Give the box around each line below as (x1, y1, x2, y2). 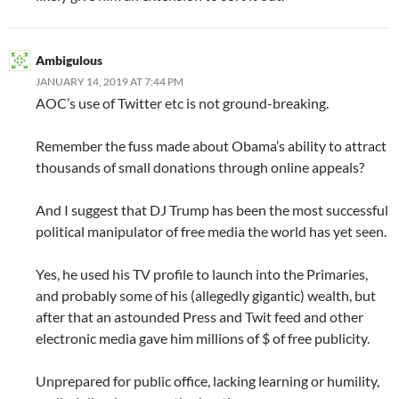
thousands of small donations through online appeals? (36, 158, 364, 175)
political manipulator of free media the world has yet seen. (36, 222, 387, 240)
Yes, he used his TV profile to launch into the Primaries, (36, 265, 368, 282)
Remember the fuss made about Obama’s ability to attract (36, 136, 387, 154)
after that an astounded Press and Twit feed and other (36, 307, 363, 325)
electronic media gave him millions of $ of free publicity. (36, 329, 370, 346)
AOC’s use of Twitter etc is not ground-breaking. (36, 94, 329, 111)
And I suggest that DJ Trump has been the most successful (36, 200, 388, 218)
